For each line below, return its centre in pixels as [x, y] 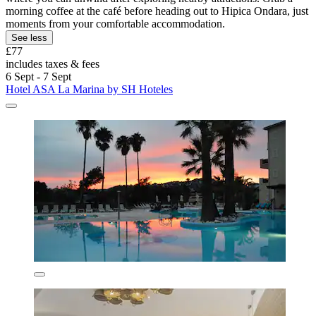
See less [29, 38]
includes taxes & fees [53, 64]
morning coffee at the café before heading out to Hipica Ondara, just [157, 11]
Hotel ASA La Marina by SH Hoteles [89, 90]
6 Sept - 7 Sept [38, 77]
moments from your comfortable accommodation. [115, 24]
